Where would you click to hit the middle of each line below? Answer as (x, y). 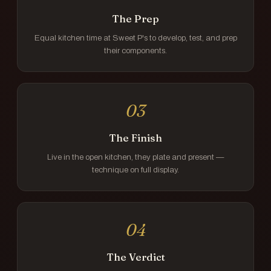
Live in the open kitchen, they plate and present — (135, 157)
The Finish (135, 138)
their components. (135, 51)
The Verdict (135, 257)
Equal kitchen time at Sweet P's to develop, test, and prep (135, 38)
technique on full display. (135, 170)
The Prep (135, 19)
